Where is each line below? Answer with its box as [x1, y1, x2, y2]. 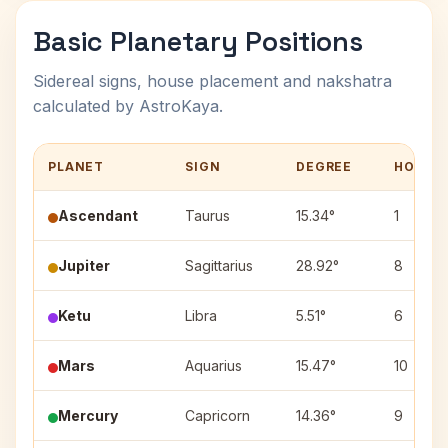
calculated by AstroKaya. [33, 96, 223, 116]
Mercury [58, 407, 118, 424]
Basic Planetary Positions [33, 24, 363, 59]
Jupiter [58, 257, 110, 274]
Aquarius [185, 357, 242, 374]
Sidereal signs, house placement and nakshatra [33, 71, 392, 91]
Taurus [185, 207, 230, 224]
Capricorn [185, 407, 250, 424]
